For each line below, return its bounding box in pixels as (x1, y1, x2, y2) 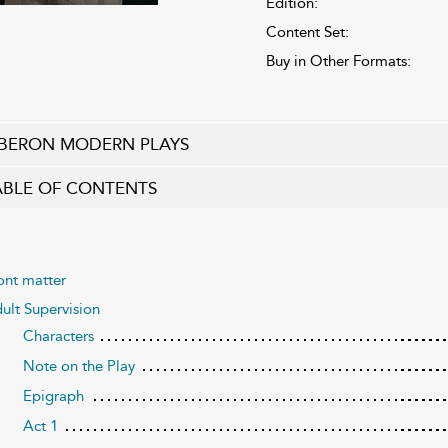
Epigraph (22, 386, 84, 405)
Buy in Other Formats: (265, 51, 411, 70)
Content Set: (265, 22, 349, 41)
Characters (22, 326, 94, 345)
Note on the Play (22, 356, 135, 375)
